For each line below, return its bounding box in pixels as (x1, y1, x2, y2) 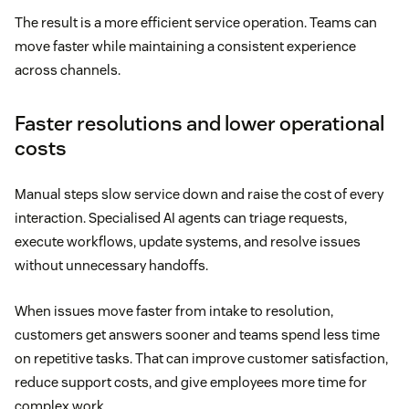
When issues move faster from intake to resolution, (15, 302, 333, 320)
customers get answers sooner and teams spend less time (15, 326, 380, 344)
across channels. (15, 61, 121, 79)
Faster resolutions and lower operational (15, 110, 384, 137)
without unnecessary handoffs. (15, 257, 208, 275)
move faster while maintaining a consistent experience (15, 37, 356, 56)
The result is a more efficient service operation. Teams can (15, 14, 377, 32)
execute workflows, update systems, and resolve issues (15, 233, 361, 251)
